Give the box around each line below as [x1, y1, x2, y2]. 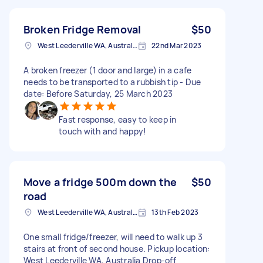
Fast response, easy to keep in [59, 113, 177, 125]
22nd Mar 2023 [151, 40, 202, 50]
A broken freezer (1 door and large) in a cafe [23, 64, 192, 76]
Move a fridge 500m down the [23, 174, 177, 189]
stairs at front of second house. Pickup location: [23, 242, 210, 254]
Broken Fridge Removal [23, 22, 141, 36]
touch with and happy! [59, 125, 147, 137]
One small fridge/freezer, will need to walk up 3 [23, 231, 203, 242]
